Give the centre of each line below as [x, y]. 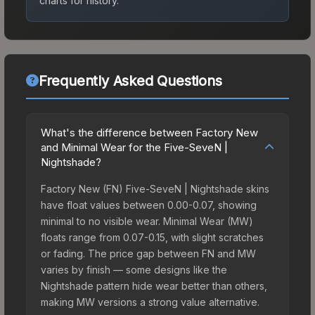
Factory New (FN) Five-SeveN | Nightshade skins [155, 188]
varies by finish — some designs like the [134, 269]
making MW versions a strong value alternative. [150, 302]
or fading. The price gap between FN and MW [148, 253]
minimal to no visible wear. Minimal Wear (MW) [147, 221]
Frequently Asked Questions [130, 81]
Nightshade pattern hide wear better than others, [154, 285]
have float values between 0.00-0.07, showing [149, 205]
